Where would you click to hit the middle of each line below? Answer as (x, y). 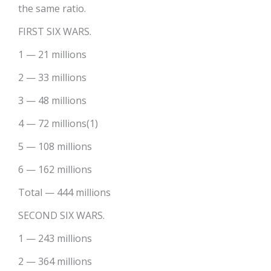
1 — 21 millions (52, 54)
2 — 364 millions (55, 261)
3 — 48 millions (52, 100)
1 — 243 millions (55, 238)
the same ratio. (52, 8)
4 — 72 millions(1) (58, 123)
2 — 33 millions (52, 77)
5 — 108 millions (55, 146)
